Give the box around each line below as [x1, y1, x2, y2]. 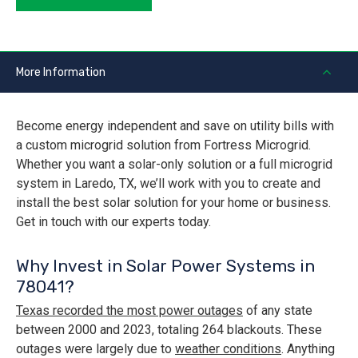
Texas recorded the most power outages [16, 303, 243, 319]
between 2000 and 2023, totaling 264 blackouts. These [16, 322, 322, 338]
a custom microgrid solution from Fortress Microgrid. [16, 137, 311, 153]
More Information [16, 66, 105, 80]
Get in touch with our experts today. [16, 214, 211, 230]
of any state [243, 303, 312, 319]
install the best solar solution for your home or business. [16, 195, 331, 211]
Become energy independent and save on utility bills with [16, 118, 334, 134]
